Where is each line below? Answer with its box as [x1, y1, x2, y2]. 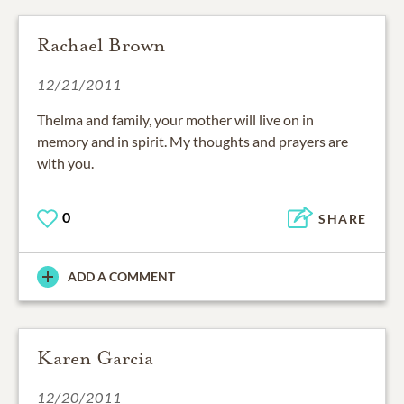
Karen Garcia [37, 346, 153, 371]
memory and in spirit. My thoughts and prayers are [37, 133, 348, 151]
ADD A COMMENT [68, 269, 175, 285]
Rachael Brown [37, 33, 165, 58]
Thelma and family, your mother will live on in [37, 111, 314, 129]
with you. [37, 154, 94, 172]
